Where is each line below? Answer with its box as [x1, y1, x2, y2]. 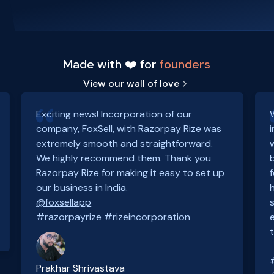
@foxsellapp [36, 196, 92, 209]
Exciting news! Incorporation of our [36, 108, 193, 120]
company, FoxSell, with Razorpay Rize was [36, 122, 222, 135]
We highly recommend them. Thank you [36, 152, 212, 165]
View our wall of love [83, 77, 180, 90]
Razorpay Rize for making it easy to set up [36, 166, 225, 179]
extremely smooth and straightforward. [36, 137, 213, 150]
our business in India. [36, 181, 128, 194]
